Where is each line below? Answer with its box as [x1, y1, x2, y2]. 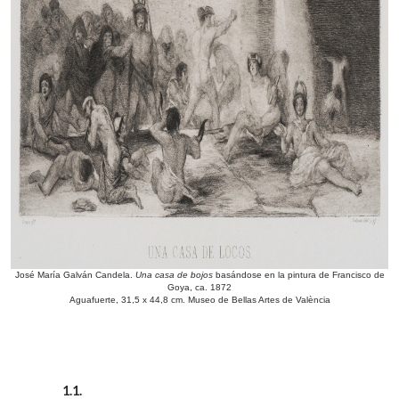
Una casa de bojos [134, 270, 213, 281]
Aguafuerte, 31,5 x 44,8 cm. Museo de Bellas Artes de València [69, 295, 330, 305]
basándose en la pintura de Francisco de [212, 270, 385, 281]
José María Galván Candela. [14, 270, 135, 281]
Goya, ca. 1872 [167, 282, 232, 293]
